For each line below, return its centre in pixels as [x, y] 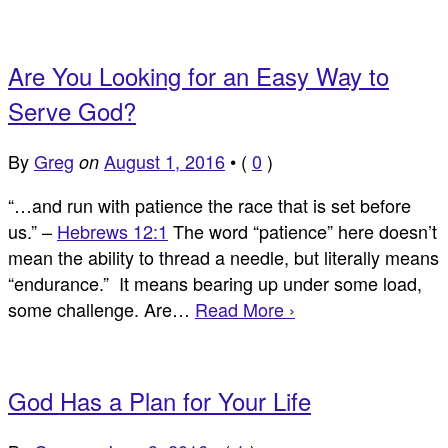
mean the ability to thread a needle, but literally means [223, 257]
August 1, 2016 [164, 161]
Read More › [245, 309]
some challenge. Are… [101, 309]
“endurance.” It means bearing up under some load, [215, 283]
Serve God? [72, 111]
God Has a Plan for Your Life [159, 400]
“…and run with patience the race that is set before [209, 205]
